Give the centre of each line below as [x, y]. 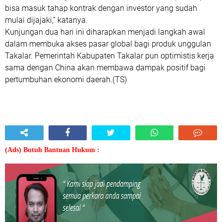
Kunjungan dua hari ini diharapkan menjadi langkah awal [105, 32]
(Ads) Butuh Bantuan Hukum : [52, 150]
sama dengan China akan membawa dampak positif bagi [105, 68]
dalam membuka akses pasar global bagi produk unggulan [108, 44]
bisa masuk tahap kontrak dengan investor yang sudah [101, 8]
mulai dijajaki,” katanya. [46, 20]
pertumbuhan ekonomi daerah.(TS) [66, 80]
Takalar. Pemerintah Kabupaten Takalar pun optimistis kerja [110, 56]
